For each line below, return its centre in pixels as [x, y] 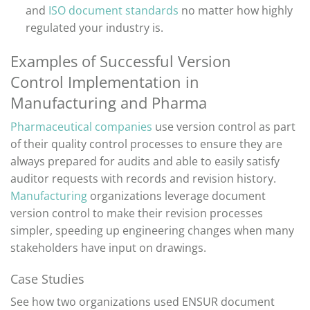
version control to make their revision [110, 213]
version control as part [235, 127]
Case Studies [47, 279]
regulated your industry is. [95, 28]
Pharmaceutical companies [81, 127]
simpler [30, 231]
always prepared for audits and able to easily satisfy [145, 162]
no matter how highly [236, 11]
